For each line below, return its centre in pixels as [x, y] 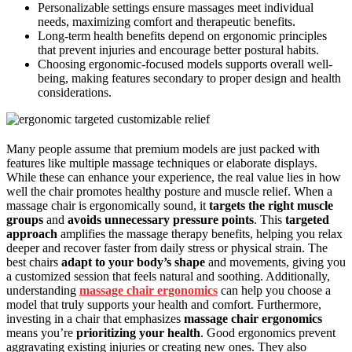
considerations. [75, 93]
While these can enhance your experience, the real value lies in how [174, 178]
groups [25, 220]
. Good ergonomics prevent [268, 333]
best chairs [34, 262]
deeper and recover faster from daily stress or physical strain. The [167, 248]
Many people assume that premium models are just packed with [163, 149]
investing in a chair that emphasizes [95, 319]
